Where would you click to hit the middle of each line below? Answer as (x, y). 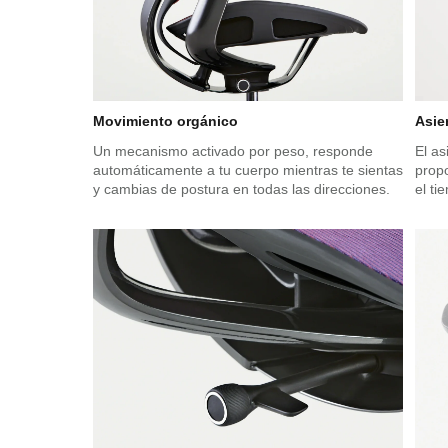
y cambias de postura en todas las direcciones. (241, 188)
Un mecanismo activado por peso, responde (232, 150)
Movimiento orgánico (165, 120)
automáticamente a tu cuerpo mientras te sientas (247, 169)
